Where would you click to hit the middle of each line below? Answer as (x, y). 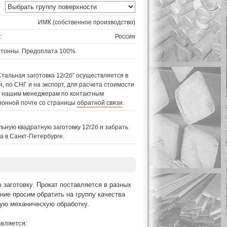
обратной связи (100, 103)
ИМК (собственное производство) (87, 22)
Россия (125, 36)
